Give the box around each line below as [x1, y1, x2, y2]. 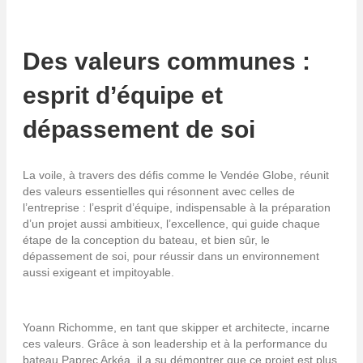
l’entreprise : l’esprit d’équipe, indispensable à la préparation [23, 200, 331, 214]
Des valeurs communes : [23, 48, 310, 75]
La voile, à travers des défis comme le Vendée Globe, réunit [23, 168, 329, 181]
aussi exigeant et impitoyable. [23, 265, 174, 279]
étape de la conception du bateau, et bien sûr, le [23, 233, 270, 246]
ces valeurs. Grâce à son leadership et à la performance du [23, 336, 327, 350]
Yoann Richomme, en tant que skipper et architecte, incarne [23, 320, 330, 334]
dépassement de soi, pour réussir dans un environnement [23, 249, 319, 263]
